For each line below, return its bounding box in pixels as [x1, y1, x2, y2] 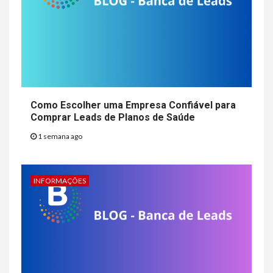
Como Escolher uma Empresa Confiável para [30, 99, 236, 111]
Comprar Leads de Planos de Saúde [30, 111, 195, 123]
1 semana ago [37, 131, 82, 141]
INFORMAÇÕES [34, 175, 86, 185]
